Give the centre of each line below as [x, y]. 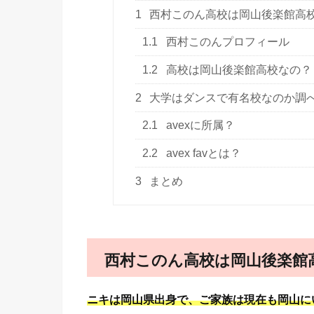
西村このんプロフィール [227, 42]
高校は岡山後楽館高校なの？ [238, 70]
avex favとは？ [203, 153]
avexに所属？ [199, 125]
